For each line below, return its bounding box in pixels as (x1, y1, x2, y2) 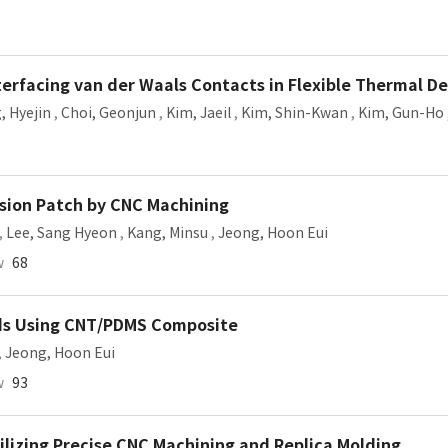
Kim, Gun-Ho (358, 104, 444, 122)
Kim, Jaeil (166, 104, 231, 122)
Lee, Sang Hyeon (6, 224, 117, 242)
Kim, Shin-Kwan (241, 104, 348, 122)
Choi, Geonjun (61, 104, 156, 122)
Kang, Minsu (127, 224, 208, 242)
